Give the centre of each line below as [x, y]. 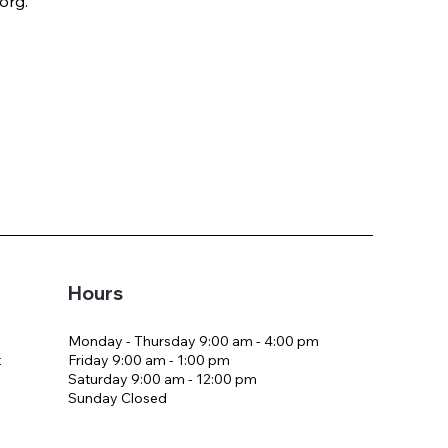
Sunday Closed [117, 397]
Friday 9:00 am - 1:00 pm [148, 359]
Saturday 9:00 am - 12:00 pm [162, 378]
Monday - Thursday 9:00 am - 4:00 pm [193, 340]
